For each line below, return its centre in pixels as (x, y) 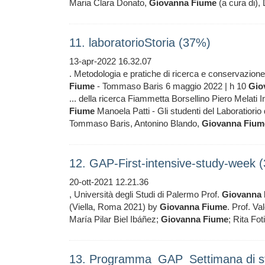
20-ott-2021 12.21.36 (109, 182)
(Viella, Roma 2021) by (114, 207)
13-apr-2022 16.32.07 (110, 61)
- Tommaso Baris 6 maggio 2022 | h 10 (172, 86)
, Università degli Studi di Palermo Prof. (146, 194)
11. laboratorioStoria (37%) (140, 43)
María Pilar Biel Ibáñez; (115, 219)
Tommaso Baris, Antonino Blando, (135, 123)
